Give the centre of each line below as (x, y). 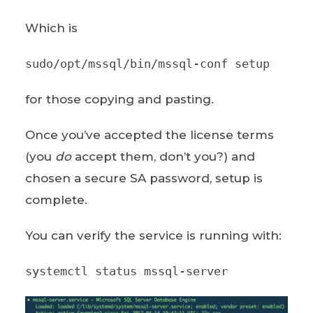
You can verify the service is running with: (153, 235)
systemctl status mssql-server (126, 271)
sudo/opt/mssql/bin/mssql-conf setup (147, 63)
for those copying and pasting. (119, 99)
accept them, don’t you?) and (163, 156)
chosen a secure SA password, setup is (144, 178)
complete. (56, 199)
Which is (51, 28)
